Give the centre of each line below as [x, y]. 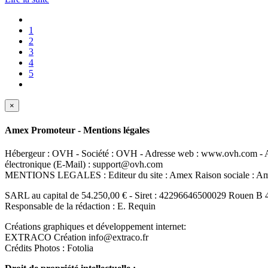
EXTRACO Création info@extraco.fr [77, 237]
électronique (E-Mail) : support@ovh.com [84, 164]
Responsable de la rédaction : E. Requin [80, 206]
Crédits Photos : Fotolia [49, 248]
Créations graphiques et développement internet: [95, 226]
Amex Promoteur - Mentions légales [77, 130]
